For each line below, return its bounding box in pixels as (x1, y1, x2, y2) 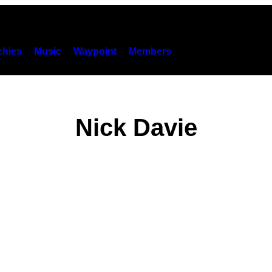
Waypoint (73, 46, 117, 56)
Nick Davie (75, 114, 197, 141)
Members (129, 46, 171, 56)
